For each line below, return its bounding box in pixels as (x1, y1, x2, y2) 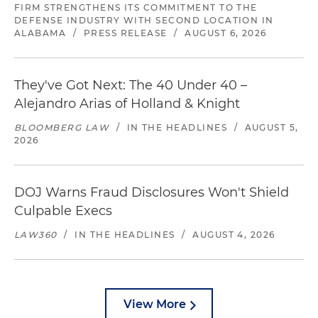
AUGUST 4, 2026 (192, 229, 275, 240)
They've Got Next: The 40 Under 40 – (14, 77, 247, 93)
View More (124, 297, 186, 311)
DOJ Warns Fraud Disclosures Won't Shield (14, 185, 289, 200)
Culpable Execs (14, 203, 112, 219)
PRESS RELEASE (83, 28, 168, 38)
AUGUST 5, (244, 122, 299, 133)
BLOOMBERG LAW (14, 122, 110, 133)
